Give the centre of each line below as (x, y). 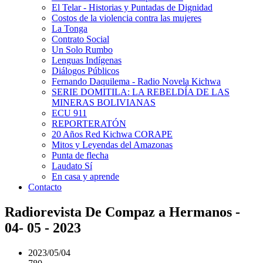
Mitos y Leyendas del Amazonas (112, 145)
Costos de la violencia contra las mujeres (127, 18)
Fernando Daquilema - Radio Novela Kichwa (136, 81)
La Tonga (70, 28)
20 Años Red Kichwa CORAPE (112, 134)
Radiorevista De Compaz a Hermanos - (122, 212)
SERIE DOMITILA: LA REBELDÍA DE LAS (141, 92)
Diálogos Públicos (85, 71)
